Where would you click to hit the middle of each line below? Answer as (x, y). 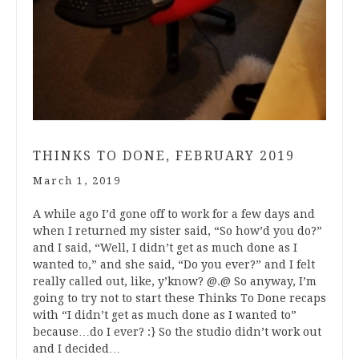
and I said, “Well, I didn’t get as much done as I (165, 248)
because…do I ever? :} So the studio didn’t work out (177, 332)
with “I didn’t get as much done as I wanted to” (165, 315)
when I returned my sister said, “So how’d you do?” (177, 231)
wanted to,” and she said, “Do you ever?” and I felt (174, 265)
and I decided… (77, 349)
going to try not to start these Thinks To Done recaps (179, 298)
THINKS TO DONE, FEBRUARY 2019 (164, 156)
